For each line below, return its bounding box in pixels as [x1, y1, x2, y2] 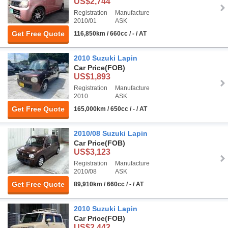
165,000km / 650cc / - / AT [74, 105, 147, 113]
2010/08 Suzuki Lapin [74, 129, 148, 138]
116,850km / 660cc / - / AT [74, 30, 147, 38]
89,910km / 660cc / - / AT [74, 181, 144, 188]
